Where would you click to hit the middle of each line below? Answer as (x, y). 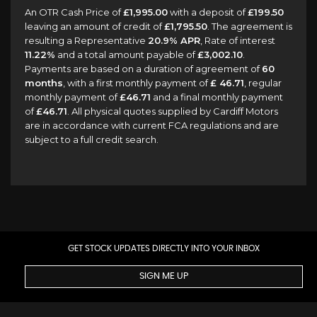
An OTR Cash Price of (74, 12)
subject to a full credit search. (92, 139)
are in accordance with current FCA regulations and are (152, 125)
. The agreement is (250, 26)
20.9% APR (174, 40)
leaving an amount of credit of (94, 26)
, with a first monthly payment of (137, 82)
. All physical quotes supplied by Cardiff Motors (173, 111)
